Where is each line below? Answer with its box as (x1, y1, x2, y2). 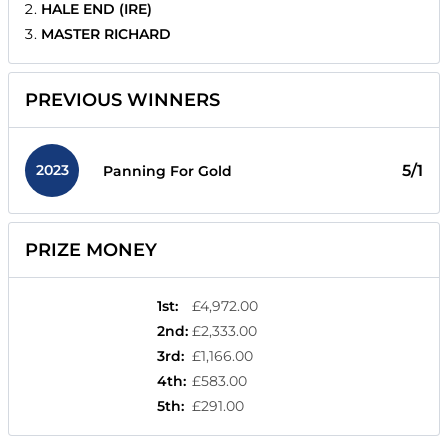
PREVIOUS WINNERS (25, 89, 220, 112)
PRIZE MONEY (25, 239, 157, 262)
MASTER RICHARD (41, 25, 171, 44)
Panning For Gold (103, 161, 232, 180)
